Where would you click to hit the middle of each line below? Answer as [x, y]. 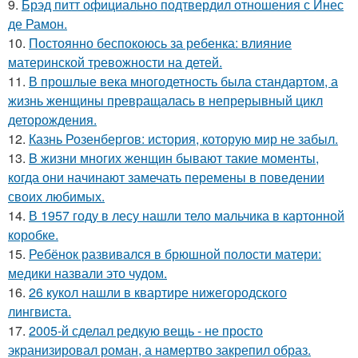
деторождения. [52, 120]
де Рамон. [38, 24]
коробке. [33, 235]
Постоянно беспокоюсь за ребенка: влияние [160, 43]
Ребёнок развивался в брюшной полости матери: [175, 254]
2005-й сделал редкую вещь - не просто [146, 331]
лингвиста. [40, 312]
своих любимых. [56, 197]
